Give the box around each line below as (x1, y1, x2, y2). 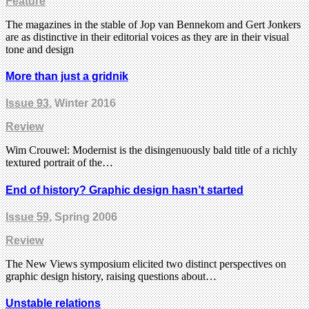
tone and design (6, 43, 74, 55)
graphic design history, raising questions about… (6, 270, 217, 282)
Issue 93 (6, 97, 49, 110)
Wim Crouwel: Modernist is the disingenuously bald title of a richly (6, 144, 297, 157)
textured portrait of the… (6, 157, 113, 169)
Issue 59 (6, 210, 49, 223)
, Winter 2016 (49, 97, 116, 110)
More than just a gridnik (6, 70, 128, 83)
